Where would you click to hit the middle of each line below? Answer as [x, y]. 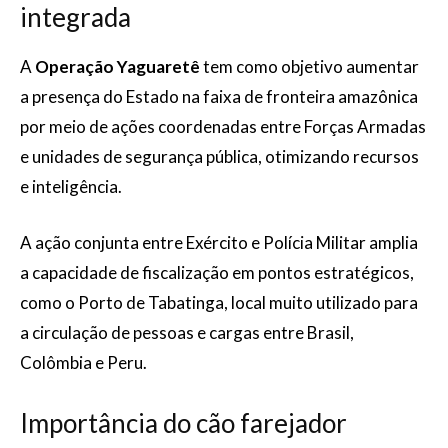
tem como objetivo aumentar [309, 66]
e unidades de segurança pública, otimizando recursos [219, 156]
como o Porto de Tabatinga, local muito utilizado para [219, 302]
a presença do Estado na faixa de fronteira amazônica [219, 96]
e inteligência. [71, 186]
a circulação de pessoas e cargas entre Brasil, [187, 332]
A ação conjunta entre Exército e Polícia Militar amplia [219, 242]
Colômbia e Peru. [83, 362]
